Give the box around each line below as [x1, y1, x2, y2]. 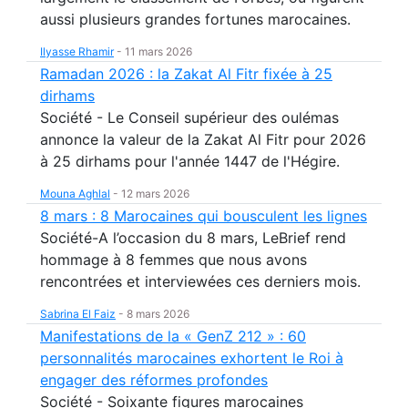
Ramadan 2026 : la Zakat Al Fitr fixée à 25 [40, 65, 332, 83]
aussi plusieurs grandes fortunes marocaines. [40, 10, 351, 28]
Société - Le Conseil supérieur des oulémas [40, 108, 339, 127]
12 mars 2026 [121, 187, 189, 200]
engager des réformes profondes [40, 371, 268, 389]
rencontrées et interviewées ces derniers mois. [40, 272, 361, 291]
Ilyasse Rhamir [40, 45, 114, 58]
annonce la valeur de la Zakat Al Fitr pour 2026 [40, 130, 366, 148]
